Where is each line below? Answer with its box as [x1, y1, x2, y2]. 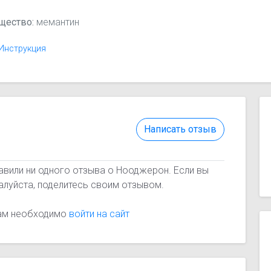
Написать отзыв [143, 123, 217, 135]
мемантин [34, 16, 80, 28]
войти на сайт [69, 208, 130, 220]
